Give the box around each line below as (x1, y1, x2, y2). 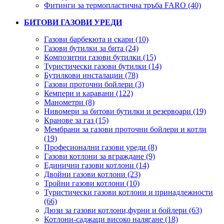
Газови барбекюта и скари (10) (44, 34, 148, 43)
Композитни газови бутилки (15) (44, 52, 156, 61)
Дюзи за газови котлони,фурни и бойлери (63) (44, 205, 202, 214)
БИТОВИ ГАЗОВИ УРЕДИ (24, 17, 122, 26)
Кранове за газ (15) (44, 115, 108, 124)
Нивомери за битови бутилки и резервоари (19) (44, 106, 206, 115)
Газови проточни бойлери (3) (44, 79, 144, 88)
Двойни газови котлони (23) (44, 169, 140, 178)
